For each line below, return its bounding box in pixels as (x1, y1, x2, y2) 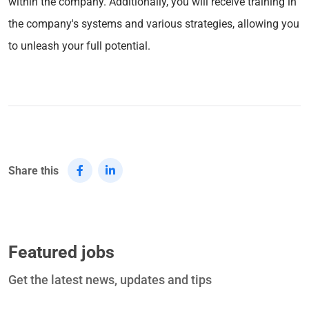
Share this (8, 163, 59, 177)
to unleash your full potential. (8, 39, 150, 52)
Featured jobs (8, 241, 114, 262)
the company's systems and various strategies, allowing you (8, 17, 299, 30)
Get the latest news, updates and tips (8, 272, 212, 287)
